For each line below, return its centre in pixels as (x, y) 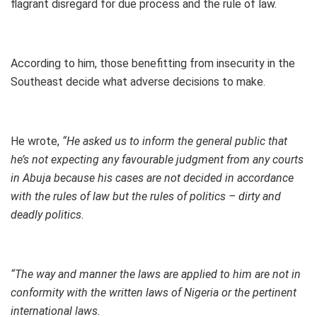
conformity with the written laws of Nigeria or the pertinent (154, 293)
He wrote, (35, 142)
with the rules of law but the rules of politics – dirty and (146, 197)
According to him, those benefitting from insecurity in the (153, 64)
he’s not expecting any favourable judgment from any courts (157, 160)
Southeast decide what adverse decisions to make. (138, 82)
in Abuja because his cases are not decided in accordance (152, 178)
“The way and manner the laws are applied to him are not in (156, 275)
